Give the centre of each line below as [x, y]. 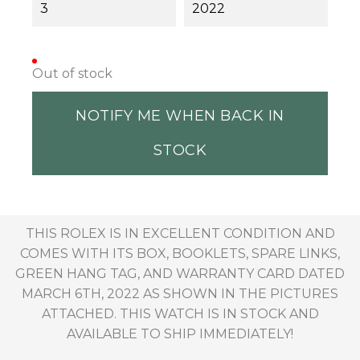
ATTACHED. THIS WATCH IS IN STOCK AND [180, 314]
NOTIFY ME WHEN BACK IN [180, 116]
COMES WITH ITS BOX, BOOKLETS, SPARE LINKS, [180, 254]
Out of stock [72, 74]
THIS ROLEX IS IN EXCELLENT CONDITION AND [180, 234]
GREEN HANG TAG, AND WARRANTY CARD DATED [180, 274]
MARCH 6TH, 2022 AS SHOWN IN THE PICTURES [180, 294]
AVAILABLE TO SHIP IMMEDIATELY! [180, 334]
